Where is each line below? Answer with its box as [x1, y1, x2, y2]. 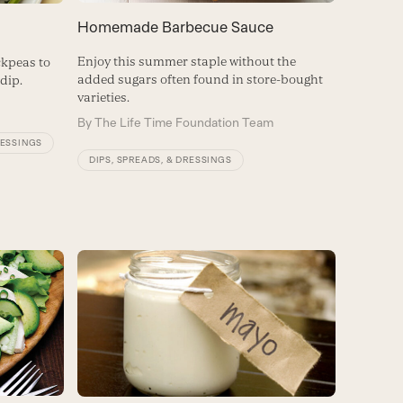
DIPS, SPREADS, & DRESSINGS [88, 155, 232, 166]
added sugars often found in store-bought [76, 72, 323, 87]
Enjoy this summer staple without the [76, 54, 296, 69]
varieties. [76, 90, 130, 105]
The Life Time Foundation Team [94, 115, 273, 130]
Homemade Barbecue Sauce [76, 18, 273, 37]
